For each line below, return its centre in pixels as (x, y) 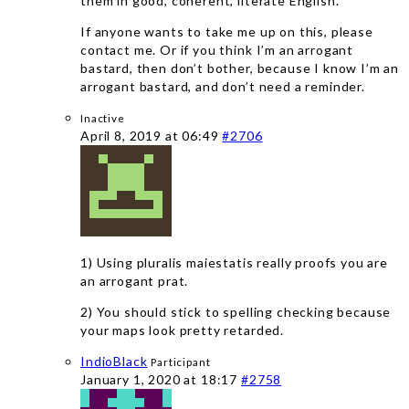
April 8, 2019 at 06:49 (152, 136)
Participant (181, 362)
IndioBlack (114, 361)
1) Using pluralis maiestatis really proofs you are (234, 262)
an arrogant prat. (135, 281)
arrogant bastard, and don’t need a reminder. (223, 86)
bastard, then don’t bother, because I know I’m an (240, 68)
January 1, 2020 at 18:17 (161, 379)
